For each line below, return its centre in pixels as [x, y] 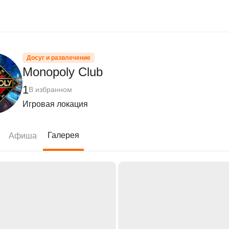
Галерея [63, 135]
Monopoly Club [63, 72]
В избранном [50, 89]
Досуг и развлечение [59, 58]
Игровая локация [55, 104]
